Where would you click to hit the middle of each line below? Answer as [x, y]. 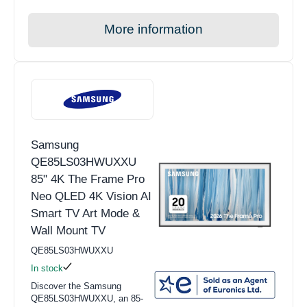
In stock [47, 269]
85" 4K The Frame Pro [88, 180]
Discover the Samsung [76, 286]
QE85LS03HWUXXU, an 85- [87, 299]
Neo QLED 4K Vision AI [91, 197]
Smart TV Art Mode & [85, 214]
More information [153, 29]
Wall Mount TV [68, 231]
